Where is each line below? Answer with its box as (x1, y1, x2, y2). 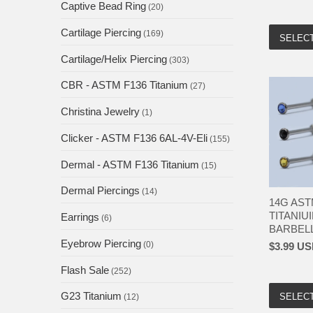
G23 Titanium (61, 290, 122, 303)
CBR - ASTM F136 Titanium (61, 79, 188, 92)
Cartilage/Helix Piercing (61, 52, 167, 65)
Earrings (61, 211, 99, 224)
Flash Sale (61, 263, 109, 276)
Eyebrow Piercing (61, 237, 141, 249)
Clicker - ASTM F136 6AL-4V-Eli (61, 131, 208, 144)
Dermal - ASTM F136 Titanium (61, 158, 199, 170)
